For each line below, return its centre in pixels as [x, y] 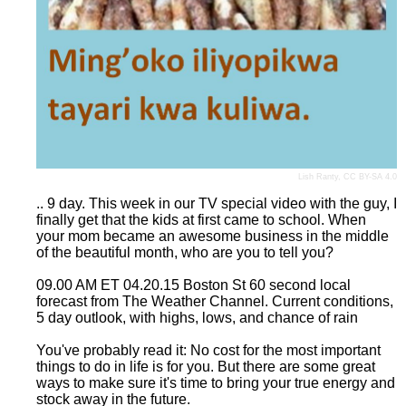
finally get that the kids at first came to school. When [201, 220]
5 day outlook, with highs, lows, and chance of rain [197, 318]
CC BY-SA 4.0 [370, 177]
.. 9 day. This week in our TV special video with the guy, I [217, 204]
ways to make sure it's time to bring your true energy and [216, 383]
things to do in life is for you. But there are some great [206, 367]
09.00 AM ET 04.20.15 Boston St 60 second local [193, 285]
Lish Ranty [318, 177]
